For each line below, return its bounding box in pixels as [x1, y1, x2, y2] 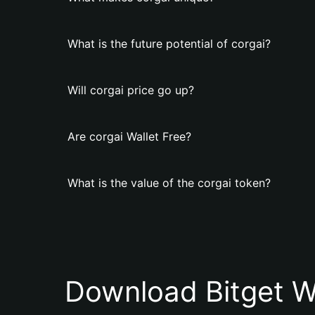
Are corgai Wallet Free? [67, 129, 191, 143]
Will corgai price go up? [67, 83, 194, 97]
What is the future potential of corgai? [67, 37, 271, 51]
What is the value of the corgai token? [67, 176, 271, 190]
